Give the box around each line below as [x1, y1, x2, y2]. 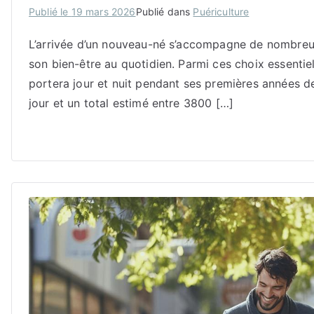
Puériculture [193, 5, 250, 18]
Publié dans [135, 5, 193, 18]
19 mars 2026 [71, 5, 136, 18]
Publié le [29, 5, 71, 18]
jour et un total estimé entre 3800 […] [29, 95, 234, 110]
